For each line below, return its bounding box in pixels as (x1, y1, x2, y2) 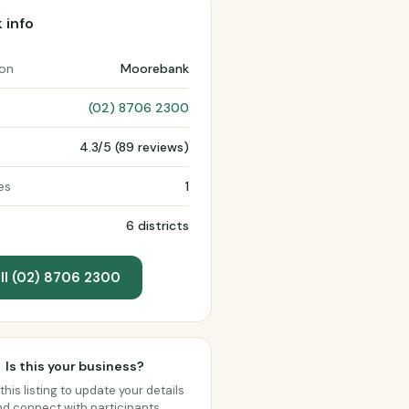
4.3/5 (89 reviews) (79, 139, 189, 155)
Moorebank (121, 60, 189, 77)
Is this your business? (5, 358, 144, 374)
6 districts (126, 217, 189, 234)
